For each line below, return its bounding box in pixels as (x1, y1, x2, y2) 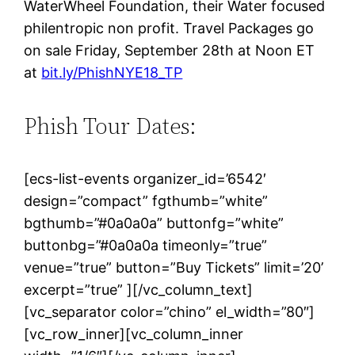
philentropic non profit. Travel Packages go (24, 19, 315, 36)
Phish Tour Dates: (24, 110, 197, 141)
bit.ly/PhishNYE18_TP (41, 63, 183, 81)
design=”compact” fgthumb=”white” (24, 193, 269, 209)
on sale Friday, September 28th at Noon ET (24, 41, 315, 59)
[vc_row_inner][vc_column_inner (24, 326, 244, 342)
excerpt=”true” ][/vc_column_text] (24, 281, 254, 298)
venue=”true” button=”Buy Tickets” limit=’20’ (24, 259, 324, 276)
